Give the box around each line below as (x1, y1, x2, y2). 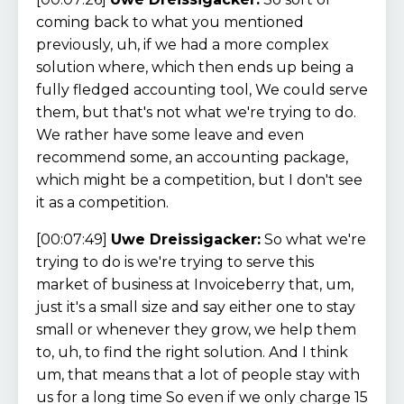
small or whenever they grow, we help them (36, 320, 356, 338)
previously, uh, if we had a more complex (36, 35, 329, 53)
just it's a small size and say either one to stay (36, 298, 355, 316)
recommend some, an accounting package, (36, 148, 348, 166)
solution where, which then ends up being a (36, 58, 353, 76)
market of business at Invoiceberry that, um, (36, 275, 353, 293)
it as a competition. (36, 193, 169, 211)
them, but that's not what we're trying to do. (36, 103, 356, 121)
